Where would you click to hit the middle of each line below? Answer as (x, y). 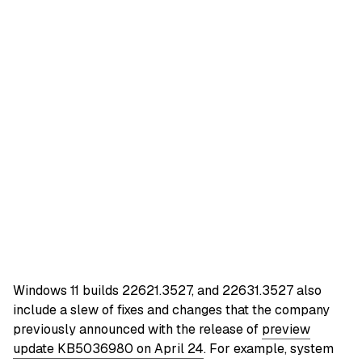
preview (286, 329)
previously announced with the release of (137, 329)
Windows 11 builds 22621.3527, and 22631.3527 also (167, 290)
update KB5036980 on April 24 (108, 348)
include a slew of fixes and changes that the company (171, 309)
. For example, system (269, 348)
